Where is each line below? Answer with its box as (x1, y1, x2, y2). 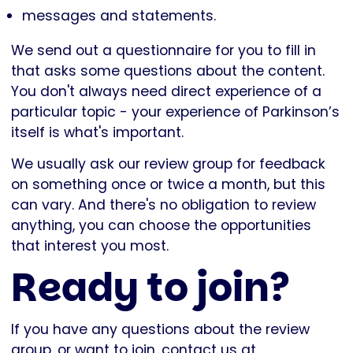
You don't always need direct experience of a (11, 81, 321, 101)
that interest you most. (11, 236, 169, 255)
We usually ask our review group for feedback (11, 154, 325, 173)
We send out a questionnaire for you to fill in (11, 40, 316, 60)
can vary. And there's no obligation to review (11, 195, 316, 214)
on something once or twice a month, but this (11, 174, 325, 194)
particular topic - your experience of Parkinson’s (11, 102, 340, 121)
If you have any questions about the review (11, 319, 310, 339)
